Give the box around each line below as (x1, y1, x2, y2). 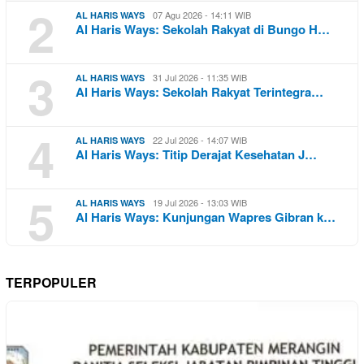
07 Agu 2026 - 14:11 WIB (153, 8, 251, 22)
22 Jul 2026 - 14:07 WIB (153, 133, 247, 147)
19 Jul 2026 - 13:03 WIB (153, 196, 247, 210)
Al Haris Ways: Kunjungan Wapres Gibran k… (76, 208, 336, 227)
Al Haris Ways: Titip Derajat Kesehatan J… (76, 145, 317, 164)
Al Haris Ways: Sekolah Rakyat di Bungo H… (76, 20, 330, 39)
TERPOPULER (6, 273, 97, 292)
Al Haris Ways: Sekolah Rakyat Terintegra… (76, 83, 323, 102)
